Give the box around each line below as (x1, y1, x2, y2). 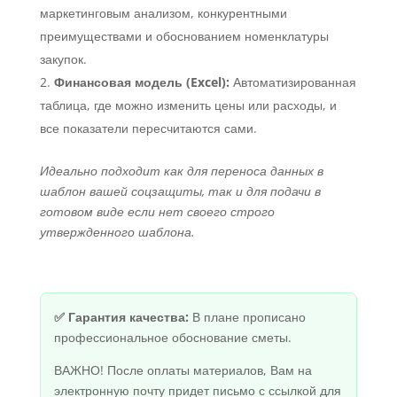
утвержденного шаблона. (39, 223, 195, 241)
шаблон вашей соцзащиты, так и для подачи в (39, 183, 321, 200)
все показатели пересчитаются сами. (39, 120, 257, 137)
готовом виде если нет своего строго (39, 203, 275, 221)
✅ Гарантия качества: (53, 308, 189, 326)
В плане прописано (188, 308, 306, 326)
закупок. (39, 51, 87, 68)
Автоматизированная (229, 74, 356, 91)
